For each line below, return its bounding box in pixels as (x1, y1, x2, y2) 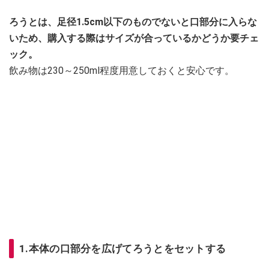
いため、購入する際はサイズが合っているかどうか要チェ (9, 32, 259, 44)
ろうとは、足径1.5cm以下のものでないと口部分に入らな (9, 16, 257, 28)
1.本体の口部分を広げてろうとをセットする (19, 243, 226, 255)
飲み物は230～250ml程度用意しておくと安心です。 (9, 65, 234, 77)
